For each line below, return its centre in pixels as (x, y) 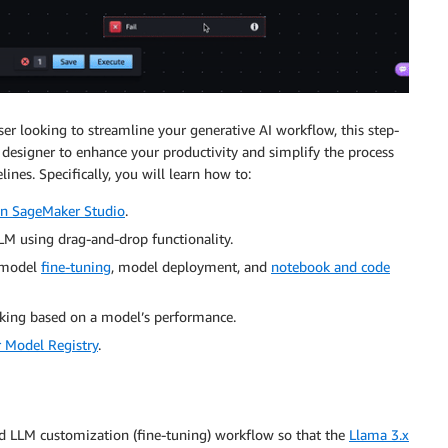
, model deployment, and (191, 267)
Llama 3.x (379, 434)
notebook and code (330, 267)
